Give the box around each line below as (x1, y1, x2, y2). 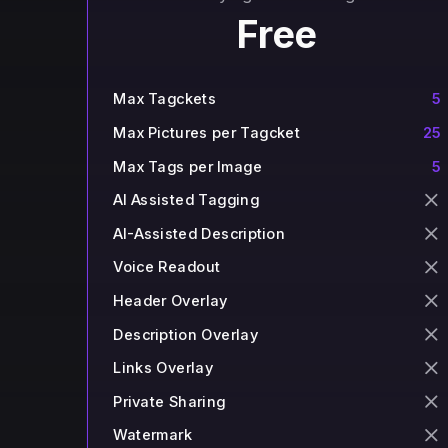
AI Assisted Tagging (113, 190, 260, 209)
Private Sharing (113, 392, 226, 410)
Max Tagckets (113, 89, 217, 108)
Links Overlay (113, 358, 213, 377)
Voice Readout (113, 257, 221, 276)
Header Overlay (113, 291, 228, 310)
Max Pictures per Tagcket (113, 123, 301, 142)
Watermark (113, 425, 192, 444)
